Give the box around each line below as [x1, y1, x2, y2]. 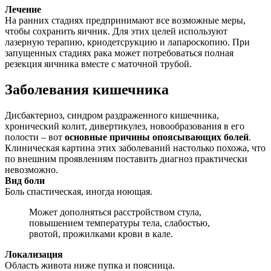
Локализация [5, 249, 63, 260]
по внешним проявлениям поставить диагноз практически [5, 153, 247, 164]
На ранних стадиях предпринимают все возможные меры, [5, 15, 246, 26]
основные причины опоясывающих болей [65, 131, 249, 142]
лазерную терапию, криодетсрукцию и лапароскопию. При [5, 37, 250, 48]
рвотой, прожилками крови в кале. [29, 228, 173, 239]
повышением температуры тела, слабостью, [29, 217, 210, 228]
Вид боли [5, 175, 45, 186]
